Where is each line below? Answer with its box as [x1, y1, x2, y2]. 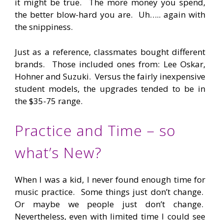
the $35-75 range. [15, 95, 82, 107]
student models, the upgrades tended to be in [15, 82, 205, 94]
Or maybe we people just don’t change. [15, 198, 205, 210]
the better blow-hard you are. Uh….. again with [15, 9, 205, 21]
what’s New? [15, 142, 102, 163]
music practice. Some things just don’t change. [15, 186, 205, 198]
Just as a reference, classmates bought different [15, 46, 205, 57]
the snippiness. [15, 21, 73, 33]
